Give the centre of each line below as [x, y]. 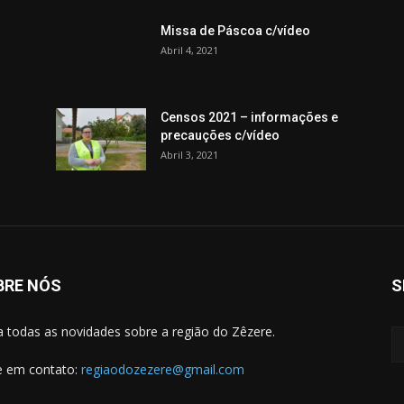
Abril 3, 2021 [189, 155]
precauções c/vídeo [220, 135]
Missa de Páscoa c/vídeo [235, 31]
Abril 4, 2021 [189, 50]
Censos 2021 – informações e [249, 117]
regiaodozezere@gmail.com [163, 369]
